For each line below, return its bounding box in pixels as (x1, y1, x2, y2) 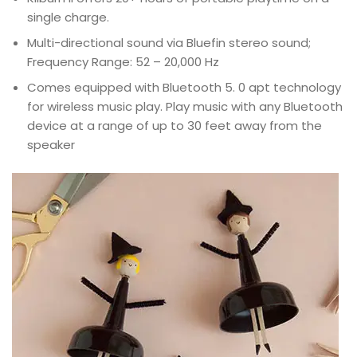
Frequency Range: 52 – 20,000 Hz (27, 53, 219, 70)
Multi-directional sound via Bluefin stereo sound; (27, 34, 311, 51)
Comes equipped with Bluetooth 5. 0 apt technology (27, 79, 341, 96)
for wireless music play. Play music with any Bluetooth (27, 98, 343, 115)
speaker (27, 136, 75, 153)
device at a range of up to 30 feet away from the (27, 117, 322, 134)
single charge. (27, 9, 109, 25)
